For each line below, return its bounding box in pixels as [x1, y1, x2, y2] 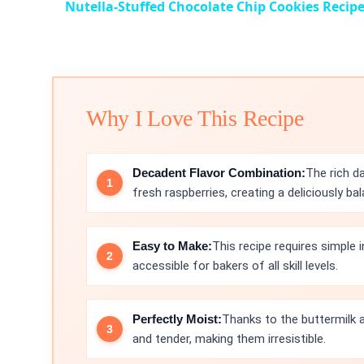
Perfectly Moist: [132, 311, 222, 326]
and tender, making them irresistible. [132, 331, 326, 346]
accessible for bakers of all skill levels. [132, 258, 338, 273]
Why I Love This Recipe [86, 105, 304, 131]
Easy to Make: [132, 238, 212, 253]
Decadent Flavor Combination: [132, 165, 305, 180]
